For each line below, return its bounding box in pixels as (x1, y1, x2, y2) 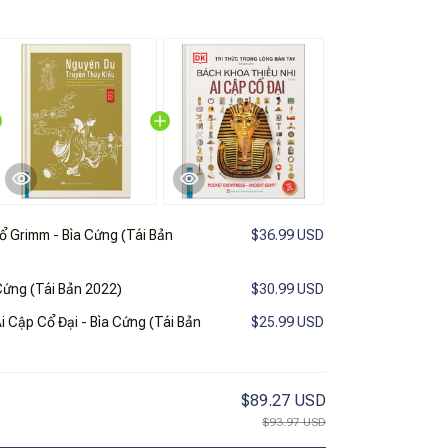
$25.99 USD (251, 313, 324, 330)
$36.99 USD (251, 226, 324, 243)
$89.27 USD (241, 390, 326, 410)
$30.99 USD (251, 280, 324, 297)
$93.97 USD (262, 414, 326, 429)
